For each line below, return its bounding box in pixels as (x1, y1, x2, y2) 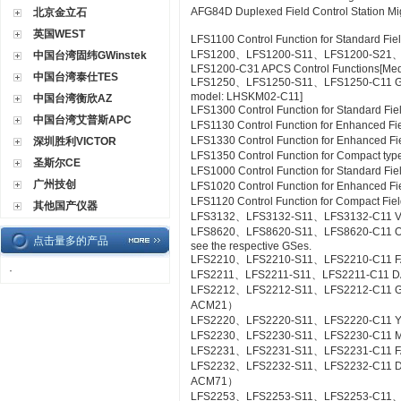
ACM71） (191, 375, 238, 388)
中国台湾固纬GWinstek (33, 49, 147, 62)
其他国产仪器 (33, 200, 98, 212)
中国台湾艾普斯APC (33, 114, 132, 126)
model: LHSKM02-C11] (191, 90, 303, 103)
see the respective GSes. (191, 240, 311, 252)
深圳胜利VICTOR (33, 135, 116, 148)
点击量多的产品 (33, 235, 108, 247)
